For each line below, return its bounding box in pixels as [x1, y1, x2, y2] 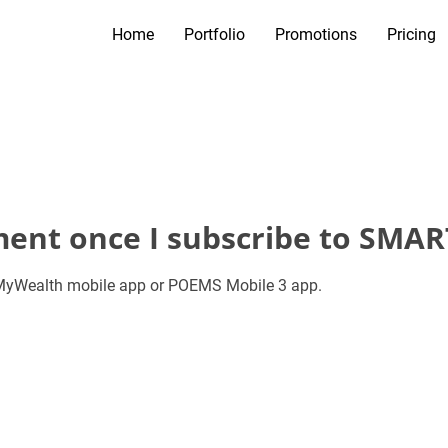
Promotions [275, 25, 357, 44]
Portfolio [184, 25, 245, 44]
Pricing [387, 25, 436, 44]
